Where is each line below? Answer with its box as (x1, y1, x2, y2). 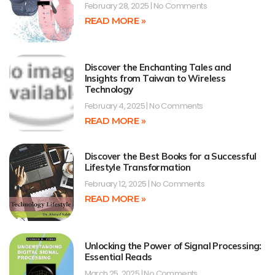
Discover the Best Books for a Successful (84, 150, 257, 163)
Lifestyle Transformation (84, 161, 191, 174)
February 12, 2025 (84, 178, 148, 190)
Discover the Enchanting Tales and (84, 61, 231, 74)
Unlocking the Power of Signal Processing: (84, 239, 261, 252)
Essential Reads (84, 250, 152, 263)
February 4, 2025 (84, 100, 147, 112)
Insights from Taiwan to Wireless (84, 72, 226, 85)
